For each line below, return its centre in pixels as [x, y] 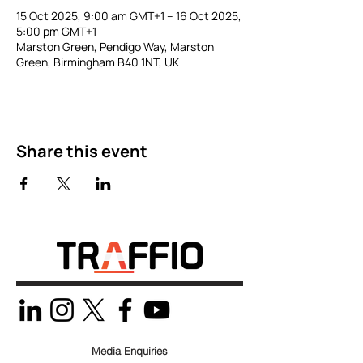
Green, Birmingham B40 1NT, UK [98, 62]
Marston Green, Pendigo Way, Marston [115, 47]
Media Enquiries [130, 351]
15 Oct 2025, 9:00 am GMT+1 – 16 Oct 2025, [129, 16]
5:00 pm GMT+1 [56, 31]
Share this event [82, 151]
